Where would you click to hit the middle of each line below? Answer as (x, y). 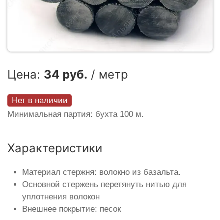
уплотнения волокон (61, 197)
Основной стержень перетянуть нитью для (104, 185)
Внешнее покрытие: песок (71, 209)
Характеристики (55, 148)
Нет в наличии (40, 100)
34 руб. (66, 75)
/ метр (108, 75)
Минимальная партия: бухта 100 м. (76, 114)
